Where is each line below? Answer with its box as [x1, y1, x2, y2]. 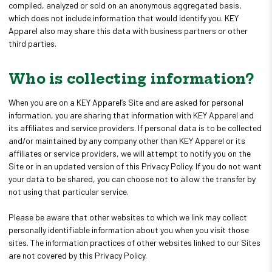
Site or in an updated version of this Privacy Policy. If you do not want [8, 160, 262, 171]
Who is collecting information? [8, 70, 254, 87]
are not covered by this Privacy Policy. [8, 250, 147, 260]
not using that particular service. [8, 186, 129, 197]
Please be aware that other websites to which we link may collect [8, 211, 247, 222]
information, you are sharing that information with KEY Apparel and [8, 109, 254, 120]
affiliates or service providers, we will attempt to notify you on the [8, 148, 251, 158]
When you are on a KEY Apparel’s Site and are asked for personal [8, 97, 243, 107]
